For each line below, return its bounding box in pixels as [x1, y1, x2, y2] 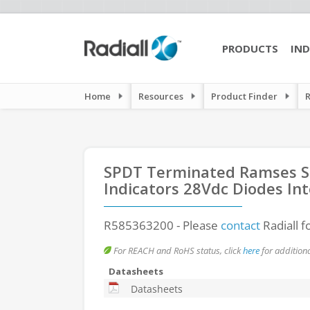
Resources [138, 90, 183, 102]
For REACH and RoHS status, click [111, 244, 243, 257]
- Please [174, 217, 221, 233]
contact [221, 217, 260, 233]
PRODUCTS [222, 42, 278, 55]
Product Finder [211, 90, 277, 102]
